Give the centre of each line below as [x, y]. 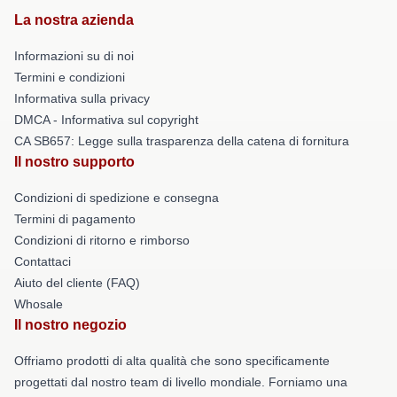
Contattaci [43, 261]
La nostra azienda [74, 20]
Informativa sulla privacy [82, 98]
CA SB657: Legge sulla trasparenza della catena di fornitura [182, 141]
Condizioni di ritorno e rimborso [102, 240]
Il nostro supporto [74, 162]
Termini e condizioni [70, 77]
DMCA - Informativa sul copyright [106, 120]
